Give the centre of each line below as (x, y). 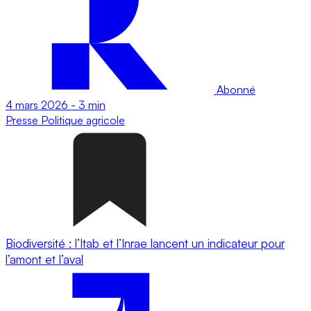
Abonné (235, 89)
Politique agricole (83, 120)
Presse (23, 120)
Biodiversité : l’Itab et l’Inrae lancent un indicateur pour (145, 243)
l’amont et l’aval (44, 259)
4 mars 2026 (37, 104)
